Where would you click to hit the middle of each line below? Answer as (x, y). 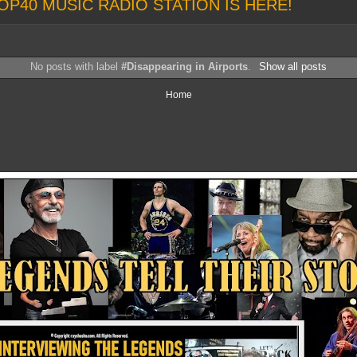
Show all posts (292, 66)
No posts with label (76, 66)
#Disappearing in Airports (185, 66)
